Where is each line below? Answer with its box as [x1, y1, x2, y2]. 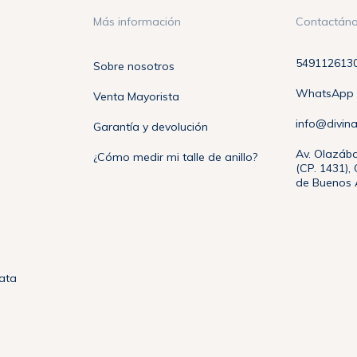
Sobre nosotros [93, 59, 175, 74]
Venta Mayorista [93, 89, 180, 104]
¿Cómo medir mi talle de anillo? [93, 150, 258, 165]
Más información [93, 14, 182, 29]
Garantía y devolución [93, 120, 209, 135]
